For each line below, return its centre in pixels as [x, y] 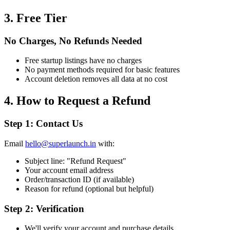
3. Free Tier [36, 18]
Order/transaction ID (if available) [79, 179]
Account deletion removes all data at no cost [96, 79]
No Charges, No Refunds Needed [73, 41]
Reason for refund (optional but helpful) [89, 188]
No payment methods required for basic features [102, 70]
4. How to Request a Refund [77, 101]
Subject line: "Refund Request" [75, 161]
